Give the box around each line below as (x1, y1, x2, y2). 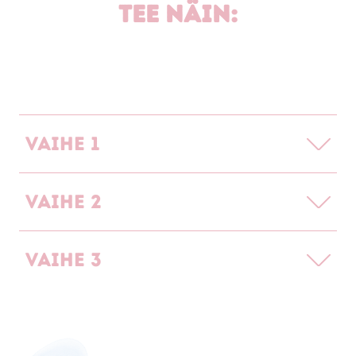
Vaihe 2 (25, 190, 102, 213)
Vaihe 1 (25, 132, 99, 155)
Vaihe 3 (25, 248, 102, 271)
